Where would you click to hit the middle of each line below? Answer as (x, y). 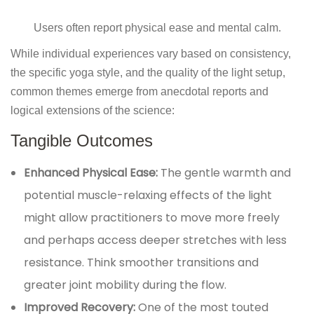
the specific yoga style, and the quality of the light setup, (148, 73)
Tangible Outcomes (82, 141)
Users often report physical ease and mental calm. (157, 28)
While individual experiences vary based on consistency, (151, 54)
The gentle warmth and (226, 173)
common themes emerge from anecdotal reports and (139, 92)
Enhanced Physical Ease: (93, 173)
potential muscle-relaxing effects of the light (148, 196)
